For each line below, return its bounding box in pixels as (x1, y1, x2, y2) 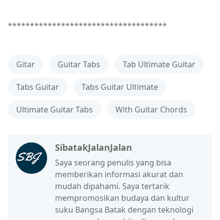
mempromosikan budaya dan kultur (55, 192, 190, 203)
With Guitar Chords (115, 104, 187, 115)
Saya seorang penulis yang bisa (55, 157, 171, 168)
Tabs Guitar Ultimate (82, 81, 158, 92)
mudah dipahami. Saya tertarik (55, 180, 169, 192)
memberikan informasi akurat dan (55, 168, 183, 180)
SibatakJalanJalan (55, 141, 132, 153)
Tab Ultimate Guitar (123, 58, 195, 70)
